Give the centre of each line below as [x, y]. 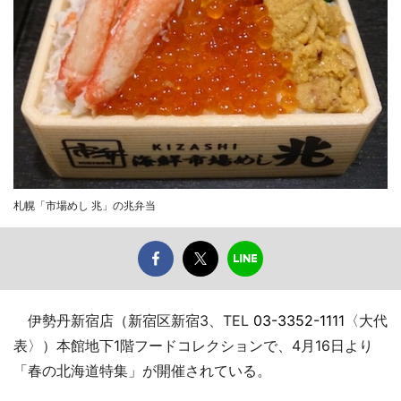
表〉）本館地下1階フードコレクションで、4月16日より [193, 345]
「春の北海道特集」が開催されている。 [142, 370]
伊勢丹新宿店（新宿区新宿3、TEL [133, 320]
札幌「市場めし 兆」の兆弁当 [85, 205]
